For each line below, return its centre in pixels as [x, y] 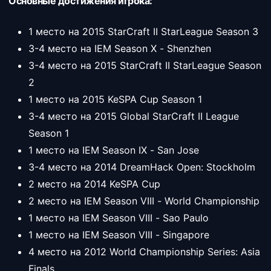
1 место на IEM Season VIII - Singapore [119, 235]
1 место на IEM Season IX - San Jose [114, 150]
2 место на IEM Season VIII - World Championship [144, 201]
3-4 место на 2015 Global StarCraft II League [134, 116]
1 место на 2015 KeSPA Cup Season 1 [115, 99]
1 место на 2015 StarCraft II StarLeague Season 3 [143, 31]
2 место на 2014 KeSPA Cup [94, 184]
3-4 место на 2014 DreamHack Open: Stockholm [142, 167]
